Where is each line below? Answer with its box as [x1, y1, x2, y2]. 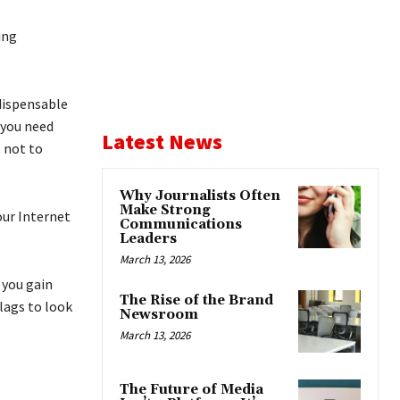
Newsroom [120, 305, 198, 323]
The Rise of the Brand [120, 291, 273, 309]
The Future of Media [120, 380, 263, 398]
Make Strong [120, 201, 211, 219]
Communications [120, 215, 242, 233]
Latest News [102, 127, 222, 155]
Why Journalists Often [120, 187, 280, 204]
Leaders [120, 229, 177, 247]
